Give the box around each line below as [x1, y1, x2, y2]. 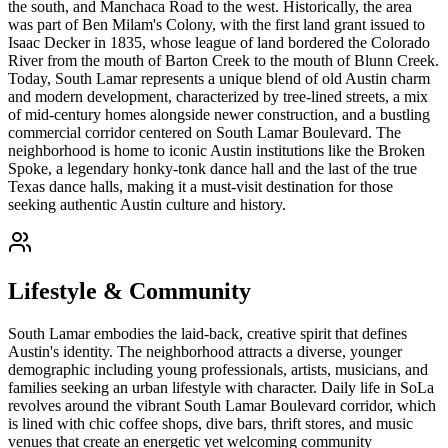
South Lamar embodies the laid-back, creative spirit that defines [8, 324, 407, 342]
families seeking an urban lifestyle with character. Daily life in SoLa [8, 378, 434, 396]
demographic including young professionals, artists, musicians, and [8, 360, 428, 378]
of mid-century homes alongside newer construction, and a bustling [8, 106, 430, 124]
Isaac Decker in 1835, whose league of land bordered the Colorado [8, 34, 430, 52]
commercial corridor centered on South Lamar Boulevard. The [8, 124, 401, 142]
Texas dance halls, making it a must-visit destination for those [8, 178, 393, 196]
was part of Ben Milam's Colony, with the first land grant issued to [8, 16, 425, 34]
